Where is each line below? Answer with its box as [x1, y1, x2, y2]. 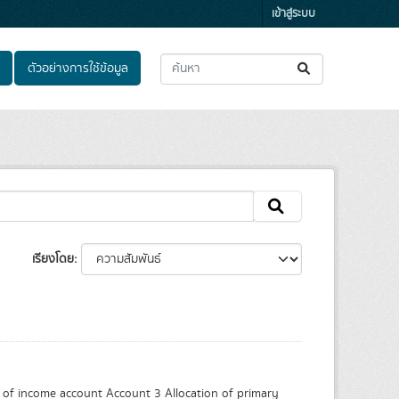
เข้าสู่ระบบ [272, 5, 315, 22]
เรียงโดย [32, 250, 74, 268]
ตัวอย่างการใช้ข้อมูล [27, 59, 128, 77]
